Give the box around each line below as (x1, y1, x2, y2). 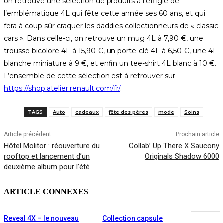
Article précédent (4, 131, 51, 138)
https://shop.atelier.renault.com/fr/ (4, 84, 120, 93)
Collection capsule (102, 214, 163, 222)
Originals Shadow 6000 (144, 152, 219, 161)
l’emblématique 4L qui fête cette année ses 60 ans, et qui (4, 9, 205, 18)
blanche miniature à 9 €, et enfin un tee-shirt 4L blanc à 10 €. (4, 59, 216, 68)
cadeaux (75, 108, 99, 116)
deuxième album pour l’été (4, 162, 90, 172)
